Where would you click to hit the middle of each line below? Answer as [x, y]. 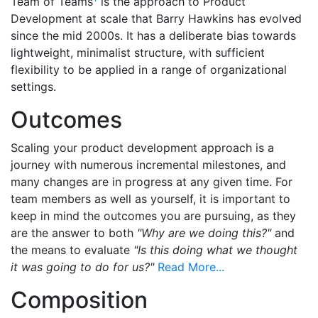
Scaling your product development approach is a [142, 148]
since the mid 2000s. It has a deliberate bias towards [153, 35]
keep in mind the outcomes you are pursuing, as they [153, 216]
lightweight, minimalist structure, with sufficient [138, 53]
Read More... [191, 267]
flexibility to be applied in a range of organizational [149, 70]
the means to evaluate [72, 250]
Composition [79, 300]
